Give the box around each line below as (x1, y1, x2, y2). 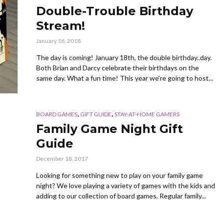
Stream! (36, 19, 85, 33)
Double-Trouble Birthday (36, 4, 193, 19)
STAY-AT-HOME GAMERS (114, 110, 179, 118)
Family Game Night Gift (36, 122, 183, 136)
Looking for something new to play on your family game (36, 171, 203, 180)
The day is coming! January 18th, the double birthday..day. (36, 53, 212, 62)
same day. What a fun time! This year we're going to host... (36, 74, 213, 83)
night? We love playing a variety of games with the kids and (36, 181, 215, 190)
